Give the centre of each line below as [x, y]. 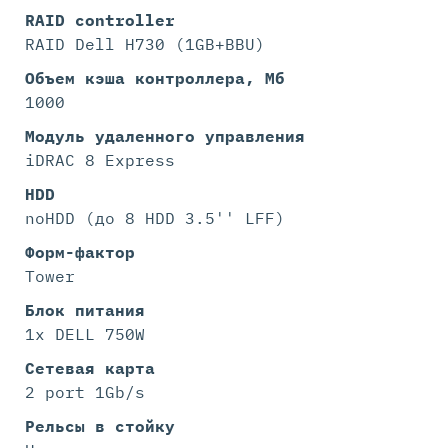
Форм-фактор [80, 251]
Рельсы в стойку [100, 425]
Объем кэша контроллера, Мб [155, 77]
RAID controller [100, 19]
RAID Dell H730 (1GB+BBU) [145, 43]
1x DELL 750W [85, 333]
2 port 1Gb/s [85, 391]
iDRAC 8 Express [100, 159]
